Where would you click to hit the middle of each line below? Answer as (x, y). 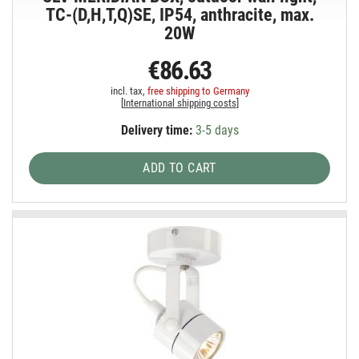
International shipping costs (179, 103)
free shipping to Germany (198, 91)
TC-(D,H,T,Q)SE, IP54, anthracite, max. (179, 15)
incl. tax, (129, 91)
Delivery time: (156, 131)
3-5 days (215, 131)
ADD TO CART (179, 168)
